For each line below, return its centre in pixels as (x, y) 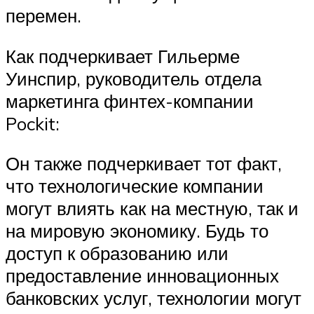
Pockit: (33, 123)
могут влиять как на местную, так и (152, 209)
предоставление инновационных (142, 276)
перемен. (43, 16)
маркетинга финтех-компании (130, 101)
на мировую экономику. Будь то (137, 231)
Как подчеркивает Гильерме (123, 56)
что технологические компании (135, 186)
